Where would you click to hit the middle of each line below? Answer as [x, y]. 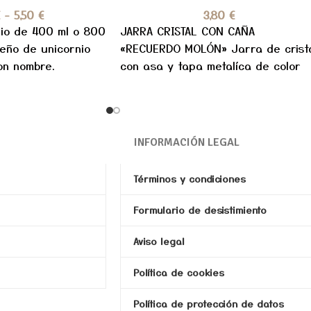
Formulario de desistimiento [200, 210]
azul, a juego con [166, 82]
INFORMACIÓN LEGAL [187, 142]
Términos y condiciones [190, 179]
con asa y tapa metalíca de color [210, 65]
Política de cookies [179, 272]
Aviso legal [159, 241]
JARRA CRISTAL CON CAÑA [187, 30]
